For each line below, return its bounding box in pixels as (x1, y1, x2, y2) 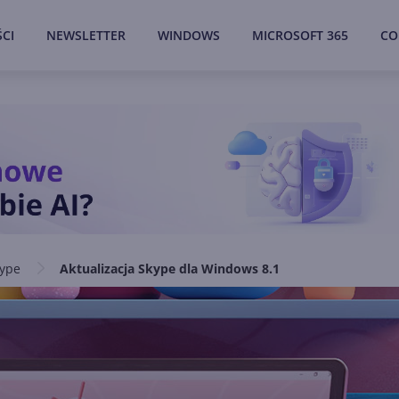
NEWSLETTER (46, 27, 126, 44)
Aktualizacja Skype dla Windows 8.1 (60, 260, 280, 277)
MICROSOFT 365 (252, 27, 348, 44)
